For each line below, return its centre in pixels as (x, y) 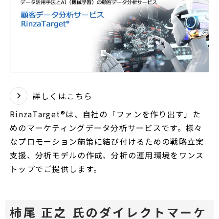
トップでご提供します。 (56, 169)
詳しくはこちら (63, 96)
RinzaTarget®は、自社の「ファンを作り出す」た (105, 114)
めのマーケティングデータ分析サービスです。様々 (106, 128)
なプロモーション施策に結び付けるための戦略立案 (107, 142)
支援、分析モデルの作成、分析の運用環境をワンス (107, 155)
